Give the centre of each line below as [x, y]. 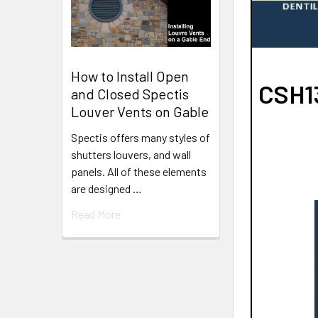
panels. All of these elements [139, 172]
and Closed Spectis [130, 94]
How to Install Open [130, 76]
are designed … [106, 189]
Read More [96, 214]
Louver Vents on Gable [140, 112]
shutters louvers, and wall [131, 155]
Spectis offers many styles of [141, 138]
